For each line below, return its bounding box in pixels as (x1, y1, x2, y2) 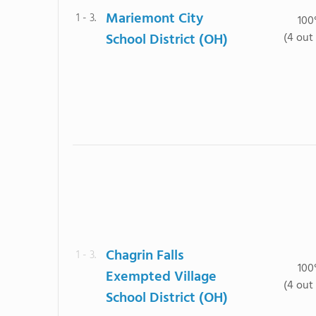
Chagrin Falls (106, 245, 184, 267)
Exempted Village (106, 266, 217, 288)
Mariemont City (106, 8, 203, 30)
